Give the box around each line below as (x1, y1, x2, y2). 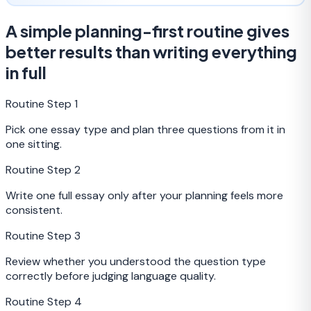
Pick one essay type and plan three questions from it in (6, 121, 285, 137)
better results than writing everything (6, 41, 297, 62)
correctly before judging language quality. (6, 268, 216, 283)
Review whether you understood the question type (6, 253, 266, 269)
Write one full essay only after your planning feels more (6, 187, 283, 203)
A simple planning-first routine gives (6, 20, 289, 42)
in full (6, 62, 47, 83)
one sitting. (6, 136, 62, 151)
